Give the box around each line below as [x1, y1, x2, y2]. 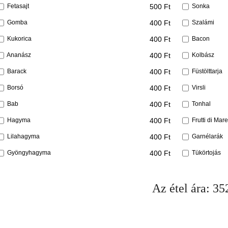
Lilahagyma [7, 132, 40, 140]
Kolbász [192, 51, 214, 59]
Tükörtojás [192, 149, 221, 156]
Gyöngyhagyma [7, 149, 51, 156]
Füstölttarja [192, 67, 222, 75]
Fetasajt [7, 2, 29, 10]
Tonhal [192, 100, 211, 107]
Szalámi [192, 18, 214, 26]
